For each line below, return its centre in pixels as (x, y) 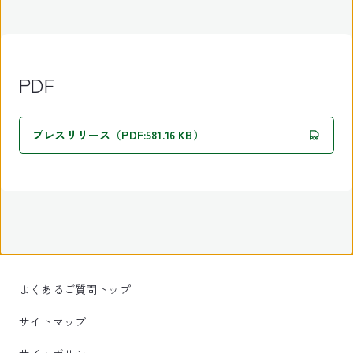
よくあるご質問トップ (75, 289)
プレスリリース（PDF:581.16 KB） (118, 135)
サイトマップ (53, 321)
